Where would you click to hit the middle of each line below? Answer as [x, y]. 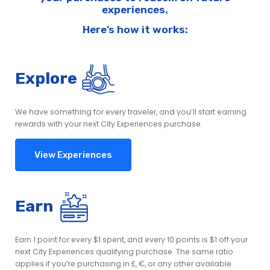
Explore [46, 79]
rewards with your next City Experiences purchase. [109, 124]
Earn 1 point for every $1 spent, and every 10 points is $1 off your [131, 240]
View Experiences [73, 155]
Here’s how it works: [135, 29]
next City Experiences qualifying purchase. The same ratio [124, 252]
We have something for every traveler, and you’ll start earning [131, 112]
